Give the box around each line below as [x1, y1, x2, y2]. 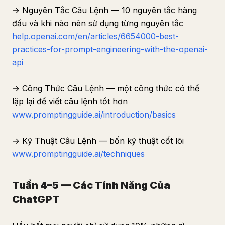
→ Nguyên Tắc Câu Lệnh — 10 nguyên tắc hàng [12, 5, 197, 15]
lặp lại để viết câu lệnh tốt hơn [12, 96, 128, 106]
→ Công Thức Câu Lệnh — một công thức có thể [12, 83, 199, 93]
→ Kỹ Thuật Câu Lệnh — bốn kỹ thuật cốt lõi [12, 136, 184, 146]
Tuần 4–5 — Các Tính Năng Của [12, 179, 170, 191]
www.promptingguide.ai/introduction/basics [12, 109, 176, 120]
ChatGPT [12, 193, 60, 205]
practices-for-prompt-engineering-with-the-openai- [12, 44, 208, 54]
